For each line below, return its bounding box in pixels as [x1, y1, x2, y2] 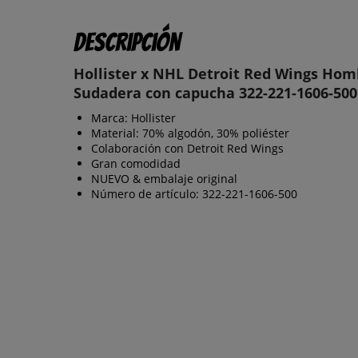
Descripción [74, 28, 180, 56]
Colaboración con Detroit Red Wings [91, 140, 284, 156]
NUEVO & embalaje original [91, 170, 237, 186]
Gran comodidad [91, 155, 181, 171]
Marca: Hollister [91, 109, 176, 125]
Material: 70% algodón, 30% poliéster [91, 125, 289, 141]
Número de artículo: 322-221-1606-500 [91, 185, 297, 201]
